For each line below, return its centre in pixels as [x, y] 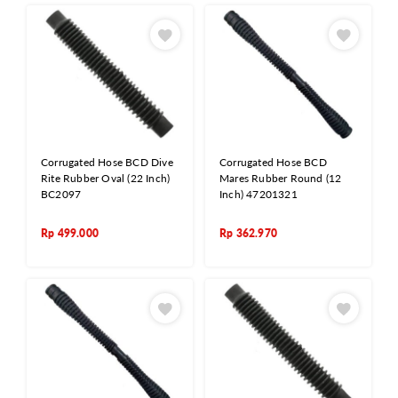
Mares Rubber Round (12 [281, 178]
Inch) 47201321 [259, 194]
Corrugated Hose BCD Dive [107, 162]
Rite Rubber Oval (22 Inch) [106, 178]
